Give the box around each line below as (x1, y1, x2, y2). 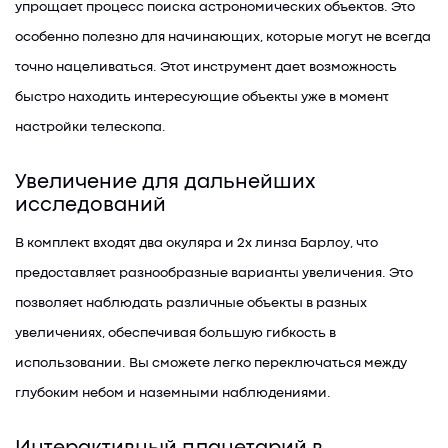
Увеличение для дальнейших (15, 174, 316, 192)
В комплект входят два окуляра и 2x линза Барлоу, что (15, 237, 378, 249)
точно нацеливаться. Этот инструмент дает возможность (15, 61, 397, 73)
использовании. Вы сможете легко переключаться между (15, 357, 407, 369)
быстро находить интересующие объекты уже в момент (15, 91, 389, 103)
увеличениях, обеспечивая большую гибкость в (15, 327, 336, 339)
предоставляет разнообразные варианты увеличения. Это (15, 267, 413, 279)
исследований (15, 197, 166, 215)
